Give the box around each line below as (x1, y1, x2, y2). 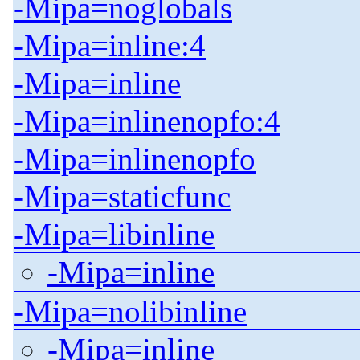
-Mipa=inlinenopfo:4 (14, 104, 280, 139)
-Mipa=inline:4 (14, 28, 206, 63)
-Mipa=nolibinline (14, 294, 247, 329)
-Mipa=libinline (14, 217, 215, 252)
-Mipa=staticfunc (14, 179, 231, 215)
